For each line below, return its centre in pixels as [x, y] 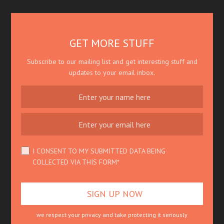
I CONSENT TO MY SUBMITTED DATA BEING [99, 151]
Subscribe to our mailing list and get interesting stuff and [112, 62]
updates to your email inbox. [112, 73]
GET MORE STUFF [112, 43]
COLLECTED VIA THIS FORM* [76, 162]
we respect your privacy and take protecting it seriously [112, 215]
